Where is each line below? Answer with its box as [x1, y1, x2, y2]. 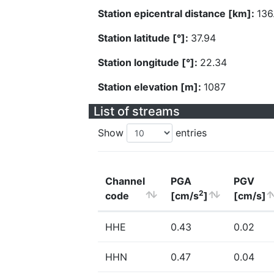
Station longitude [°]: [98, 56, 200, 68]
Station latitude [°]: [98, 32, 191, 44]
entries [172, 127, 207, 139]
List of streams [94, 104, 180, 119]
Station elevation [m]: [98, 81, 204, 93]
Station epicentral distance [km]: [98, 7, 257, 20]
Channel [105, 175, 145, 187]
